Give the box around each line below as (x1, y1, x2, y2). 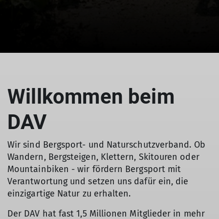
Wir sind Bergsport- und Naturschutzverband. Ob (7, 139, 205, 150)
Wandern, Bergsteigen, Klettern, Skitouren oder (7, 152, 199, 162)
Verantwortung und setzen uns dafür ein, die (7, 176, 189, 187)
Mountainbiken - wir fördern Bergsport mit (7, 164, 181, 175)
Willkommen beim (7, 85, 175, 109)
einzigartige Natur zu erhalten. (7, 188, 131, 199)
